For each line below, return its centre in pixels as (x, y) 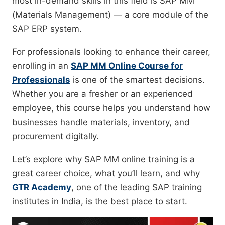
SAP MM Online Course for (127, 66)
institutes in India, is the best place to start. (100, 202)
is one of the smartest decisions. (138, 80)
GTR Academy (42, 188)
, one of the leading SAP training (137, 188)
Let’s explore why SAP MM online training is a (103, 159)
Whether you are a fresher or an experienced (102, 94)
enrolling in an (41, 66)
